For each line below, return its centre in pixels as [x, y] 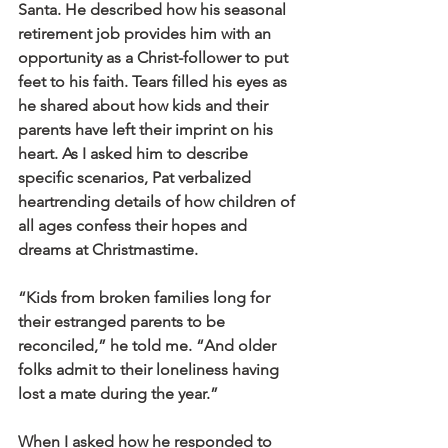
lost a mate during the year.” [118, 394]
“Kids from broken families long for [146, 298]
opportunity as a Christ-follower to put [155, 58]
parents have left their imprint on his [147, 130]
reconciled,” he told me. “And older [149, 346]
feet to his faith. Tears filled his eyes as [154, 82]
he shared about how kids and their [145, 106]
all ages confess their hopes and [134, 226]
